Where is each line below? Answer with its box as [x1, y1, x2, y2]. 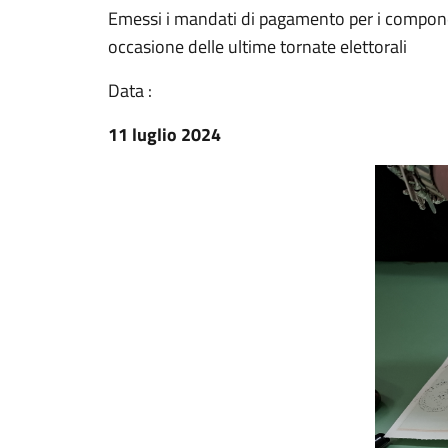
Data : [108, 77, 152, 104]
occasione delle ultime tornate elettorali [108, 33, 407, 60]
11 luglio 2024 [108, 121, 221, 148]
